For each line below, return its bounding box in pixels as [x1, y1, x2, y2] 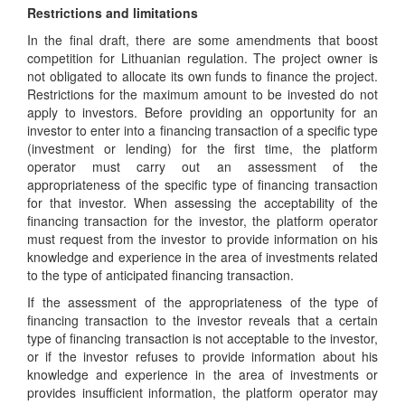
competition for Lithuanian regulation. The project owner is [27, 49, 378, 67]
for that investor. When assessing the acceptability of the [27, 193, 378, 212]
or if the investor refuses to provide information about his [27, 347, 378, 365]
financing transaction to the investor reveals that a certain [27, 311, 378, 329]
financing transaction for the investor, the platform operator [27, 212, 378, 230]
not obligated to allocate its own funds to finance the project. [27, 67, 378, 85]
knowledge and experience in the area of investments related [27, 248, 378, 266]
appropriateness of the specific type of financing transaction [27, 175, 378, 193]
